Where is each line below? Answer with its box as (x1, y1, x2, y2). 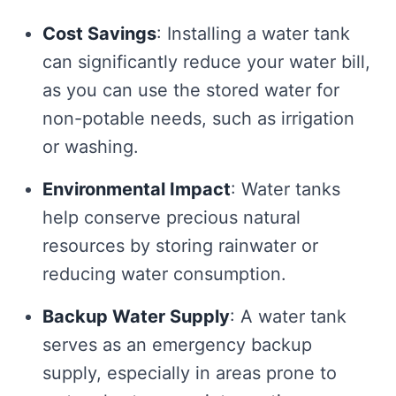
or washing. (42, 136, 139, 157)
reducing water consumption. (42, 263, 286, 285)
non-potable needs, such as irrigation (42, 108, 354, 129)
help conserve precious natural (42, 207, 301, 228)
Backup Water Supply (42, 306, 230, 327)
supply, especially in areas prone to (42, 362, 337, 384)
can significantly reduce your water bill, (42, 51, 370, 72)
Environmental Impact (42, 179, 231, 200)
